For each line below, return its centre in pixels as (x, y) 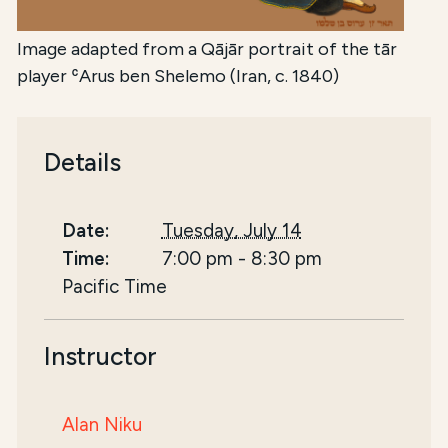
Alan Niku (102, 424)
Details (82, 161)
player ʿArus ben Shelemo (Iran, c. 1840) (178, 75)
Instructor (100, 355)
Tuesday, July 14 (231, 230)
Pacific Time (115, 286)
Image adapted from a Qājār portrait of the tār (207, 48)
